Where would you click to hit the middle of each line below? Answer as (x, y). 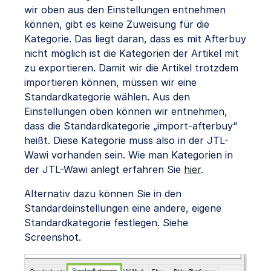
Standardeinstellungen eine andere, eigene (123, 208)
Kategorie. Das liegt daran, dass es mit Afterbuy (135, 39)
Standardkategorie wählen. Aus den (107, 97)
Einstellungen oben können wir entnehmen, (126, 112)
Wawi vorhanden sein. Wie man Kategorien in (129, 155)
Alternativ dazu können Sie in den (103, 194)
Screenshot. (53, 237)
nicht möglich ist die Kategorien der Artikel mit (132, 54)
